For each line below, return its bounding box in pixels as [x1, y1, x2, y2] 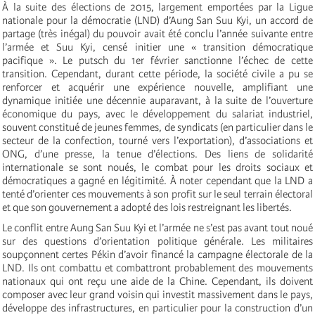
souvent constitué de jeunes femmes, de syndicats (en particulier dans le [2, 120, 313, 134]
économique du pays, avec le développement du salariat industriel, [2, 107, 313, 120]
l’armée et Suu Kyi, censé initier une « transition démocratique [2, 40, 313, 53]
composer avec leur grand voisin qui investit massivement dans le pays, [2, 288, 313, 301]
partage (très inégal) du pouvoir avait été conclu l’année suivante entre [2, 27, 313, 40]
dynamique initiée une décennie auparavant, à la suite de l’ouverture [2, 94, 313, 107]
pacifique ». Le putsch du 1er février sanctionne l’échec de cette [2, 53, 313, 67]
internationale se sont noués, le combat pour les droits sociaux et [2, 160, 313, 174]
